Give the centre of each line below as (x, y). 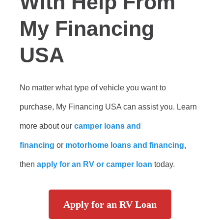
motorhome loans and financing (125, 145)
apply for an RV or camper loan (95, 164)
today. (165, 164)
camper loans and (108, 126)
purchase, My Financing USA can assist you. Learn (108, 107)
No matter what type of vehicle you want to (93, 88)
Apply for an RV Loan (110, 204)
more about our (47, 126)
